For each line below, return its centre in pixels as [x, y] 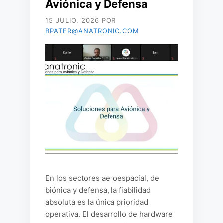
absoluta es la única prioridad [97, 202]
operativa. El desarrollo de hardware [109, 214]
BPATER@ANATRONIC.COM [92, 31]
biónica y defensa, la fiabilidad [98, 190]
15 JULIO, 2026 [72, 20]
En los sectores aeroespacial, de [102, 178]
